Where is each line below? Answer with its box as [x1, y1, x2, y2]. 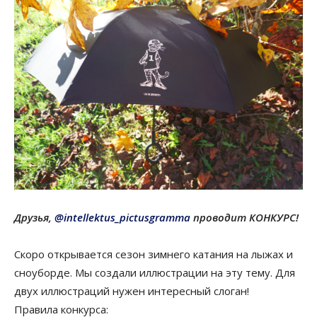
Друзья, [14, 210, 54, 225]
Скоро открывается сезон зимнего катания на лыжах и [14, 247, 293, 262]
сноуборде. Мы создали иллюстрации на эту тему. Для [14, 265, 295, 280]
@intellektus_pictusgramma [54, 210, 193, 225]
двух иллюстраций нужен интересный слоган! [14, 284, 249, 299]
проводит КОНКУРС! [193, 210, 299, 225]
